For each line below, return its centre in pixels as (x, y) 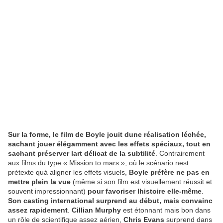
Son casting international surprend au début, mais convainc (110, 201)
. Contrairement (180, 154)
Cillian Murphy (96, 210)
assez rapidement (38, 210)
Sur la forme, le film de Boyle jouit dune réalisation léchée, (107, 135)
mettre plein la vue (39, 182)
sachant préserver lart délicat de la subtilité (82, 154)
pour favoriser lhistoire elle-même (145, 191)
